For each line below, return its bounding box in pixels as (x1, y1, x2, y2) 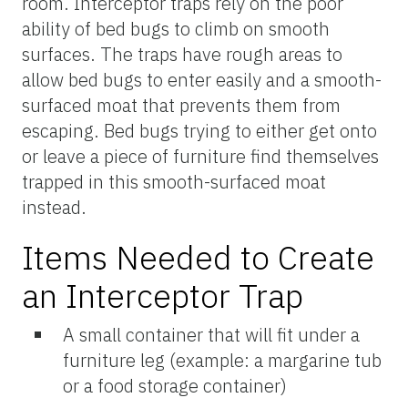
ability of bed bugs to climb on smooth (22, 15, 330, 41)
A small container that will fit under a (63, 321, 360, 347)
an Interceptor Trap (22, 273, 303, 317)
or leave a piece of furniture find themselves (22, 143, 379, 168)
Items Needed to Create (22, 235, 374, 279)
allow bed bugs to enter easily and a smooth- (22, 66, 382, 92)
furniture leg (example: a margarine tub (63, 347, 382, 372)
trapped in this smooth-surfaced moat (22, 168, 326, 194)
